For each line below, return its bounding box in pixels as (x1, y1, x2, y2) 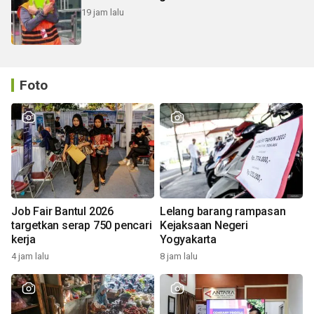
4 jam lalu (11, 250, 49, 261)
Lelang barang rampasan (160, 204, 286, 218)
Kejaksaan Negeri (160, 218, 248, 232)
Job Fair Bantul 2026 (11, 204, 114, 218)
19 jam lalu (81, 7, 124, 18)
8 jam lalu (160, 250, 198, 261)
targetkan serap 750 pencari (11, 218, 152, 232)
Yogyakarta (160, 232, 217, 246)
